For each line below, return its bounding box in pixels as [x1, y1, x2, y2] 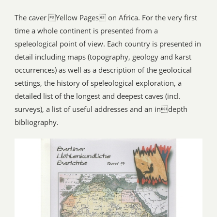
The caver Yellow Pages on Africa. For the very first [15, 13, 197, 23]
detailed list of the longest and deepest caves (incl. [15, 91, 181, 101]
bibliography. [15, 117, 59, 127]
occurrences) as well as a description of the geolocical [15, 65, 192, 75]
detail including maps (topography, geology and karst [15, 52, 191, 62]
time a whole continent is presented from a [15, 26, 158, 36]
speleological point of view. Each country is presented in [15, 39, 201, 49]
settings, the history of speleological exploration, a [15, 78, 182, 88]
